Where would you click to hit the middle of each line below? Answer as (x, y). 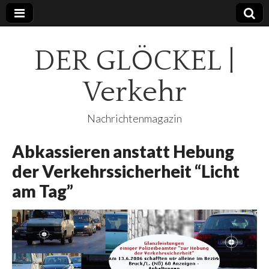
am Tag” (43, 191)
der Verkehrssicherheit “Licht (126, 171)
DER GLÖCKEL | (134, 61)
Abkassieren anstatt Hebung (123, 151)
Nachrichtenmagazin (134, 118)
